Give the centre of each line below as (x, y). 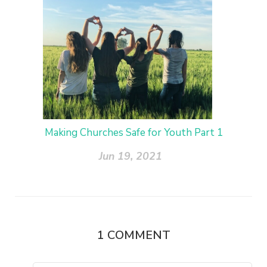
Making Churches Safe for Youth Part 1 (133, 132)
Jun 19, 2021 (131, 156)
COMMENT (139, 235)
